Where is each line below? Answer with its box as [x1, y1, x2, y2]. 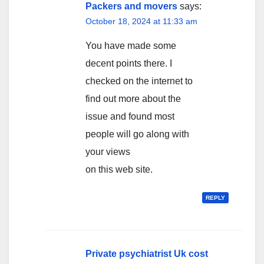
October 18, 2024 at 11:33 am [85, 16, 197, 27]
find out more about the [85, 94, 181, 104]
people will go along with [85, 129, 189, 140]
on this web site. [85, 164, 153, 175]
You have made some [85, 41, 176, 51]
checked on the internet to [85, 76, 193, 87]
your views [85, 147, 130, 157]
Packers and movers [85, 1, 177, 12]
